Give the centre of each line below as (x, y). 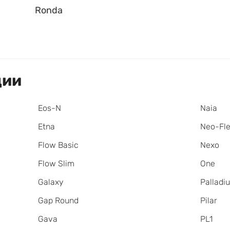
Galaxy (51, 182)
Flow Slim (56, 164)
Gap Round (58, 201)
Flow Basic (58, 145)
